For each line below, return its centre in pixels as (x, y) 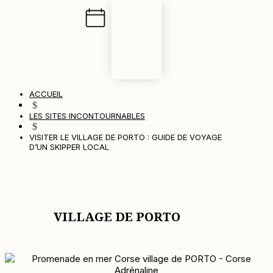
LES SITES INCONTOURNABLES (87, 116)
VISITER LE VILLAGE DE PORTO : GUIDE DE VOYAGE (126, 137)
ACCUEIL (46, 94)
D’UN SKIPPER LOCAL (69, 147)
